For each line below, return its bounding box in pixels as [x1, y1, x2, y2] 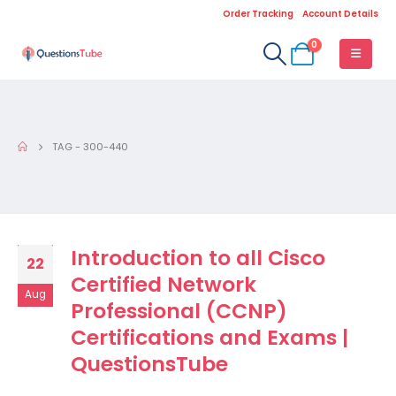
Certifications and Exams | [71, 323, 348, 352]
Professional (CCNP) [71, 296, 287, 325]
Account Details [302, 7, 378, 20]
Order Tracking [223, 7, 293, 20]
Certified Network [71, 270, 256, 299]
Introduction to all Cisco [71, 243, 325, 272]
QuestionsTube [71, 349, 228, 378]
